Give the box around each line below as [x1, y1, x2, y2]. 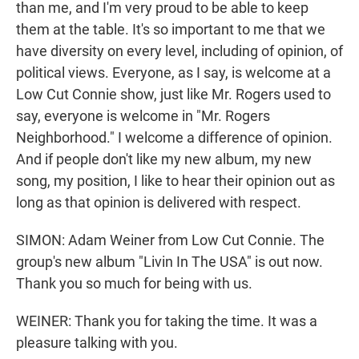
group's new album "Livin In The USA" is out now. [16, 253, 323, 271]
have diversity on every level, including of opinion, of [16, 42, 343, 60]
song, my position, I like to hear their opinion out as [16, 172, 335, 190]
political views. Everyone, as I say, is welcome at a [16, 64, 331, 82]
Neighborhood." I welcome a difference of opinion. [16, 129, 333, 147]
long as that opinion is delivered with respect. [16, 194, 301, 212]
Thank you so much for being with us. [16, 275, 252, 292]
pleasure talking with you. [16, 334, 178, 352]
